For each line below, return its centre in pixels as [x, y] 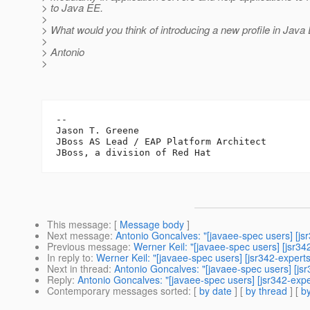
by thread [266, 291]
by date [216, 291]
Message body [152, 225]
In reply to [69, 258]
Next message [79, 236]
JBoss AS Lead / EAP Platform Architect [161, 142]
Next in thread [78, 269]
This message [78, 225]
